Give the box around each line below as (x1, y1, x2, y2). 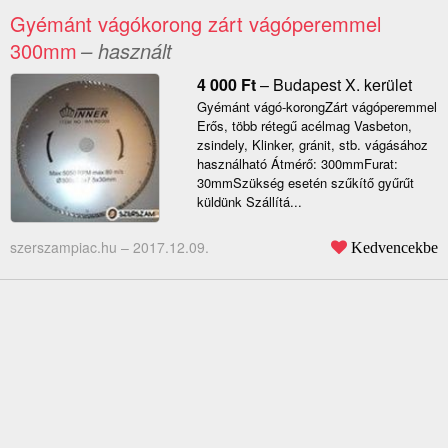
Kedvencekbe (351, 239, 438, 256)
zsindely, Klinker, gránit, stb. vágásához (196, 135, 428, 155)
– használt (81, 36, 172, 66)
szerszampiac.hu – (10, 237, 133, 258)
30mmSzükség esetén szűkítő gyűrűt (196, 173, 414, 193)
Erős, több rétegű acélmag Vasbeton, (196, 116, 412, 136)
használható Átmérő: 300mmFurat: (196, 154, 398, 174)
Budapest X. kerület (272, 73, 412, 97)
